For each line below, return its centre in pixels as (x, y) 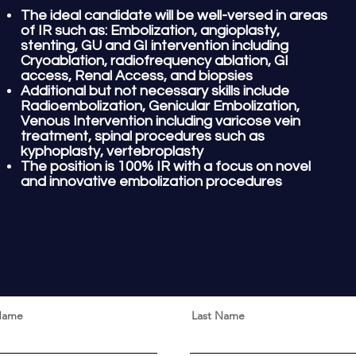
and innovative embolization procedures (153, 182)
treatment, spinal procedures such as (143, 136)
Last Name (218, 315)
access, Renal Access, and (110, 76)
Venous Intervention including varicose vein (161, 121)
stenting (48, 46)
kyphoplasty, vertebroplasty (112, 151)
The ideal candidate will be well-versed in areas (174, 15)
